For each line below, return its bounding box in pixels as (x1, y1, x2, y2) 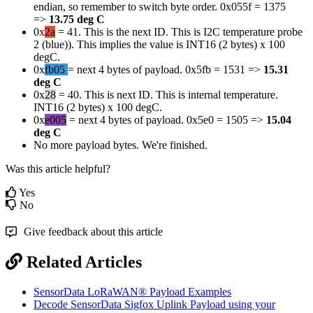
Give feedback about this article (24, 225, 163, 238)
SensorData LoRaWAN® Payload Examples (34, 285, 231, 298)
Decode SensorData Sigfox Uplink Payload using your (34, 298, 275, 310)
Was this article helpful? (6, 162, 110, 175)
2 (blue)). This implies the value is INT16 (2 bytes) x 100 (34, 38, 285, 50)
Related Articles (27, 252, 142, 271)
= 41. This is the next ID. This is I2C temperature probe (55, 25, 303, 38)
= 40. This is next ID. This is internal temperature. (56, 88, 278, 101)
